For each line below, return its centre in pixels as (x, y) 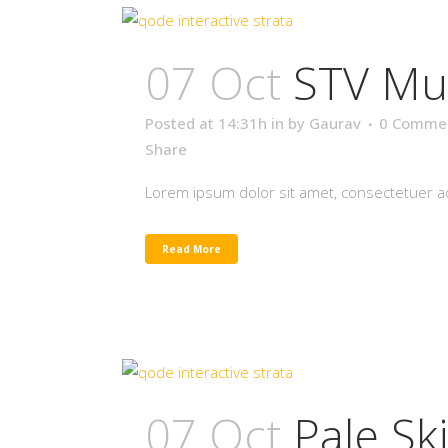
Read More (191, 249)
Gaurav (335, 123)
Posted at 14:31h (206, 123)
